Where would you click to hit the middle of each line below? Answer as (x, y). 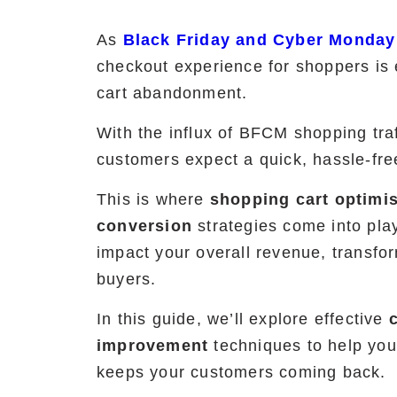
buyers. (127, 280)
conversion (144, 226)
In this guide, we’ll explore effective (243, 319)
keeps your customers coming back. (241, 373)
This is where (153, 200)
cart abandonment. (172, 93)
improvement (153, 346)
